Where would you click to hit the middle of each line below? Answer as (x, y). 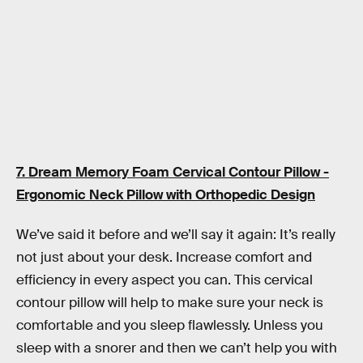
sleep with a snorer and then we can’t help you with (177, 348)
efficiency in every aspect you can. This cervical (164, 280)
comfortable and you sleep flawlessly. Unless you (170, 326)
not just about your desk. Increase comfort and (164, 258)
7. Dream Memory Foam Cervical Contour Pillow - (173, 172)
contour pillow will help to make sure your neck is (170, 303)
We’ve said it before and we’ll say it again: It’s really (176, 235)
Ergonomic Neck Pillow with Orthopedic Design (166, 194)
